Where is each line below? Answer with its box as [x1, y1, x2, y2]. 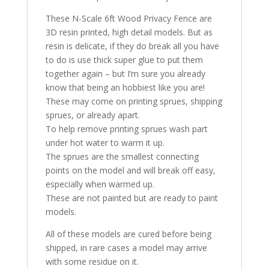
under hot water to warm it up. [45, 136, 165, 148]
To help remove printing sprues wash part [45, 122, 208, 134]
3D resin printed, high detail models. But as [45, 26, 213, 38]
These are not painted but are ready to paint [45, 192, 218, 204]
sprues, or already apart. [45, 109, 140, 121]
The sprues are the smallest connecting [45, 150, 199, 162]
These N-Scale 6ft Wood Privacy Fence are [45, 12, 212, 24]
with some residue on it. [45, 255, 139, 267]
